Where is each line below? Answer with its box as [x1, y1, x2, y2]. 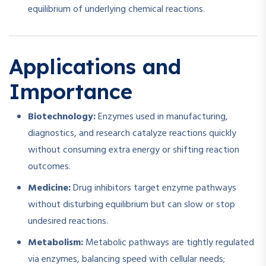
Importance [9, 78, 132, 105]
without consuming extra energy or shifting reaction [28, 142, 239, 159]
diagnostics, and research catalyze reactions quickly [28, 126, 236, 142]
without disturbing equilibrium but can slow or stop [28, 197, 235, 213]
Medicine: [28, 180, 71, 197]
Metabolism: [28, 235, 83, 251]
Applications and [9, 53, 181, 80]
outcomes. [28, 159, 71, 175]
